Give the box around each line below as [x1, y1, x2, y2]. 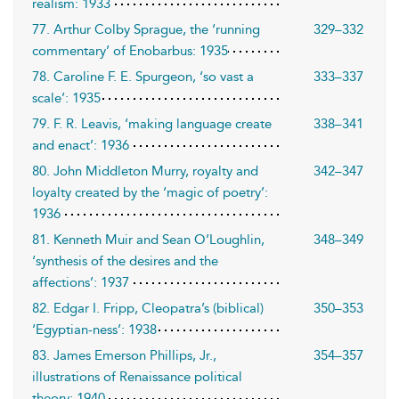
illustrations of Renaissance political [32, 369, 242, 385]
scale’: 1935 [32, 90, 101, 106]
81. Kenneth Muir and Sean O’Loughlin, [32, 232, 265, 248]
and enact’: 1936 [32, 137, 129, 153]
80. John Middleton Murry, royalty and [32, 163, 258, 179]
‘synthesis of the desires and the [32, 253, 218, 269]
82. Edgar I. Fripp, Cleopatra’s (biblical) [32, 300, 264, 316]
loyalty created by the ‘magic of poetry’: [32, 184, 268, 200]
